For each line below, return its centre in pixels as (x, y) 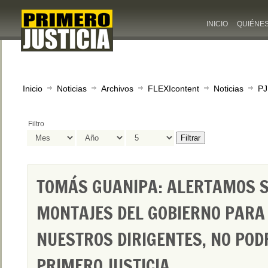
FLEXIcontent (173, 89)
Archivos (117, 89)
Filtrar (191, 138)
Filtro (36, 124)
